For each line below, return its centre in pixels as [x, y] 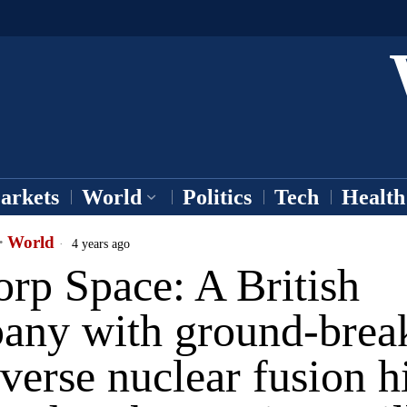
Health [373, 197]
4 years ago [99, 243]
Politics [217, 197]
